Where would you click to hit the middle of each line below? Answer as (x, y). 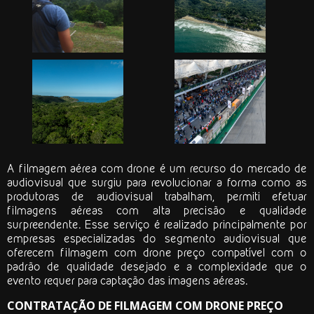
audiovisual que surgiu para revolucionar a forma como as (157, 183)
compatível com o (257, 253)
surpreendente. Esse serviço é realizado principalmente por (157, 225)
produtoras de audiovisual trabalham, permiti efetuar (157, 197)
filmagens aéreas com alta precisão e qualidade (157, 211)
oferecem (34, 253)
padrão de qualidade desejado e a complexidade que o (157, 267)
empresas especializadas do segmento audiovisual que (157, 239)
